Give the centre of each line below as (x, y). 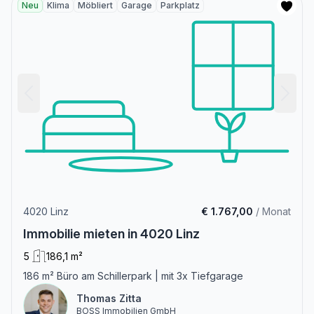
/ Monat (272, 211)
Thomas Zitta (109, 298)
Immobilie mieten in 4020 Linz (111, 233)
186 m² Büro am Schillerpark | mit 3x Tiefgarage (133, 275)
